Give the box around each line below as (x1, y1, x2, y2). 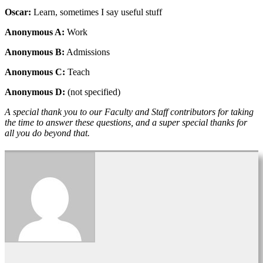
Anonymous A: (5, 26, 65, 37)
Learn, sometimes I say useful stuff (31, 6, 162, 17)
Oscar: (5, 6, 31, 17)
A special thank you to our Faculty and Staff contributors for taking (5, 106, 254, 117)
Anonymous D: (5, 86, 65, 97)
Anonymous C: (5, 66, 65, 77)
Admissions (65, 46, 110, 57)
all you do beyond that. (5, 127, 90, 138)
